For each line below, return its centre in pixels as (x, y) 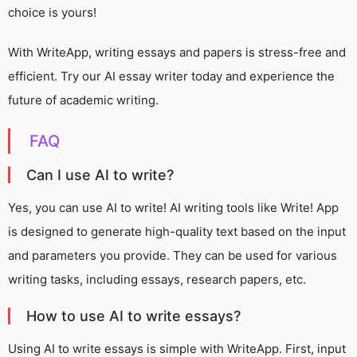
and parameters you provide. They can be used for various (173, 255)
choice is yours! (52, 12)
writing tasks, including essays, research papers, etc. (157, 279)
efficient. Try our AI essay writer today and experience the (171, 76)
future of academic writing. (83, 100)
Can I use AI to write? (100, 175)
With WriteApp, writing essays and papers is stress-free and (177, 52)
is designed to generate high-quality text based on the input (177, 231)
